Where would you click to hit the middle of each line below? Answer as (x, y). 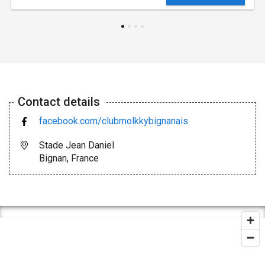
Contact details (59, 101)
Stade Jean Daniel (77, 145)
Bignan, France (69, 158)
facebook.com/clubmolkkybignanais (114, 121)
